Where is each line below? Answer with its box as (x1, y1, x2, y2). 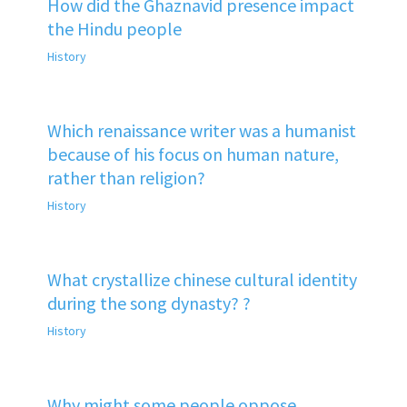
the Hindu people (46, 16, 182, 40)
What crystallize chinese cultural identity (46, 267, 357, 291)
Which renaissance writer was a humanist (46, 118, 356, 142)
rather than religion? (46, 165, 205, 189)
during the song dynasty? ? (46, 291, 251, 314)
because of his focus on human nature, (46, 142, 339, 165)
